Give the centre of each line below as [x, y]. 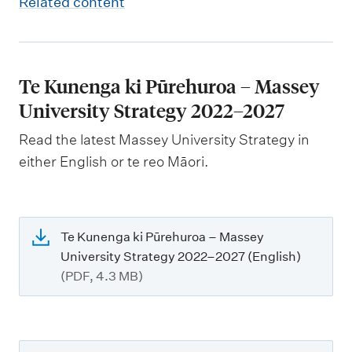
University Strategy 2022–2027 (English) [181, 257]
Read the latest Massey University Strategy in [164, 139]
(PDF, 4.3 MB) [102, 276]
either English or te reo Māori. [114, 161]
